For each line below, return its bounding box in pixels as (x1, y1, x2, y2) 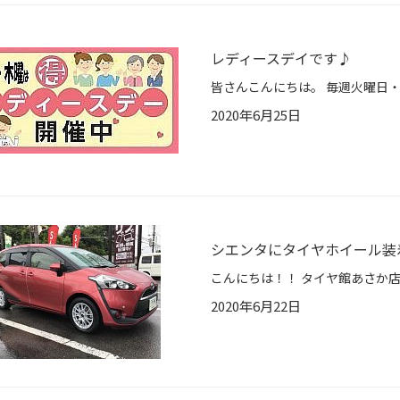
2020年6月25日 (211, 105, 301, 125)
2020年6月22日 (211, 296, 301, 316)
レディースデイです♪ (211, 47, 352, 70)
